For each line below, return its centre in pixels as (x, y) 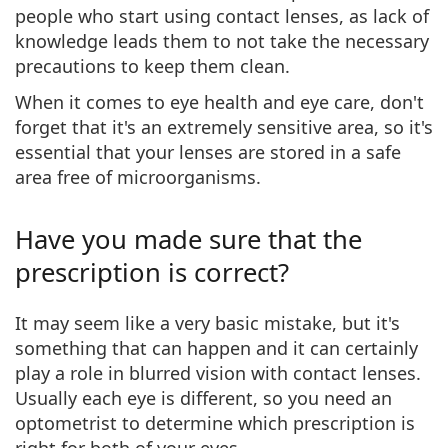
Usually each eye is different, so (151, 397)
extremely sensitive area (270, 126)
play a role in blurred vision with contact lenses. (218, 372)
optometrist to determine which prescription (205, 422)
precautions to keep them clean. (152, 65)
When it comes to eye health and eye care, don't (219, 101)
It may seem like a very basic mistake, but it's (207, 322)
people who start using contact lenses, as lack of (222, 15)
